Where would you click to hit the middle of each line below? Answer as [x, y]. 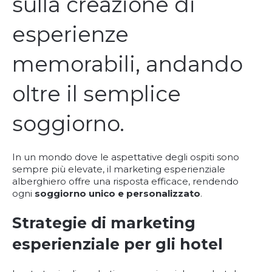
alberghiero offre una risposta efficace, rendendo [125, 181]
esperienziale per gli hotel [117, 244]
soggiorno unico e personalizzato [117, 193]
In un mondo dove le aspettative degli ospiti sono [126, 157]
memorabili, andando [127, 64]
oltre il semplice [97, 94]
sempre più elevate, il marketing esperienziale [119, 169]
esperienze [70, 34]
